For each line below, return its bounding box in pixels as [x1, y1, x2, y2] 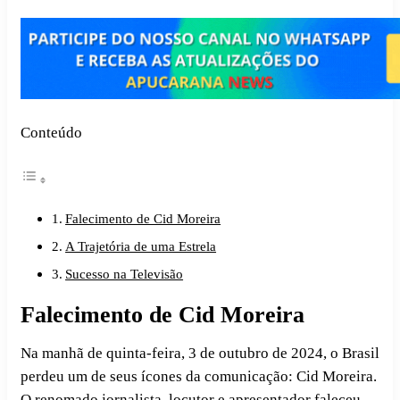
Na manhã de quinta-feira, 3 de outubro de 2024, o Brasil [21, 345, 379, 362]
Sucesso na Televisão [65, 266, 184, 282]
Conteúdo [21, 124, 82, 142]
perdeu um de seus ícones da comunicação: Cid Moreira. [21, 368, 377, 386]
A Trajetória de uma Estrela [65, 238, 217, 254]
